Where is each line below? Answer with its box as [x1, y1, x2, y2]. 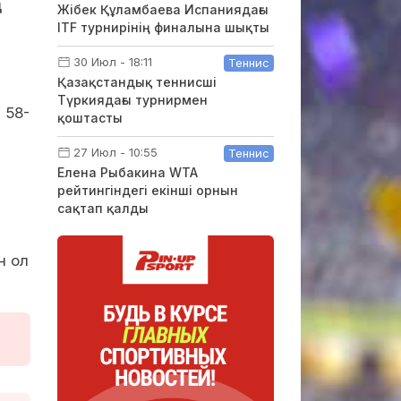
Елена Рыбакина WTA [56, 165, 198, 180]
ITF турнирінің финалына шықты [56, 20, 269, 35]
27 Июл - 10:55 [73, 145, 158, 159]
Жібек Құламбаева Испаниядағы [56, 2, 269, 17]
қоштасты [56, 110, 123, 125]
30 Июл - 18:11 [73, 55, 152, 69]
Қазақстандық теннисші [56, 74, 217, 90]
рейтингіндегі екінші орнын [56, 183, 238, 198]
